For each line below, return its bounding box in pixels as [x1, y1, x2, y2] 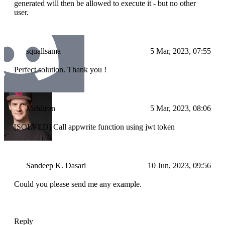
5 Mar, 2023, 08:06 [150, 104, 211, 113]
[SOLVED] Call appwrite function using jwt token [14, 123, 175, 132]
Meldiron [26, 104, 55, 113]
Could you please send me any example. [14, 180, 142, 189]
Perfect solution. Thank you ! [14, 65, 106, 74]
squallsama [26, 47, 61, 56]
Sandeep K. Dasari [26, 161, 86, 170]
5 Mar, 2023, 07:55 [150, 47, 211, 56]
